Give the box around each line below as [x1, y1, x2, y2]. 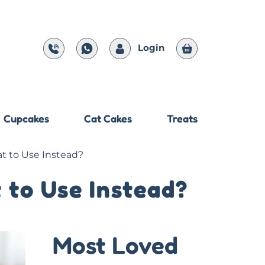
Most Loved [52, 231, 178, 260]
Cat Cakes [84, 112, 132, 125]
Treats [166, 112, 198, 125]
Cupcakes [4, 112, 50, 125]
